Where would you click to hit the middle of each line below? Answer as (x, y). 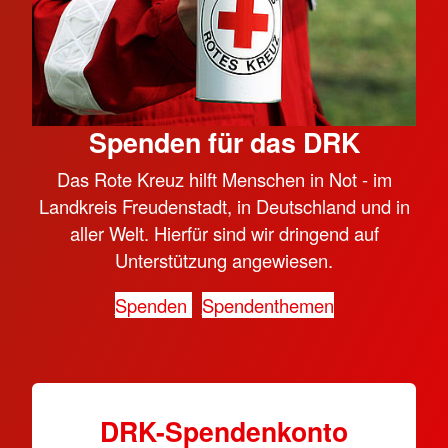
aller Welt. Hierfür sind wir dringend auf (224, 232)
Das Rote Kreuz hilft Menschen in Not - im (224, 178)
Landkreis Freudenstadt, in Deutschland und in (224, 205)
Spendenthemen (267, 305)
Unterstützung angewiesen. (224, 259)
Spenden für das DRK (224, 141)
